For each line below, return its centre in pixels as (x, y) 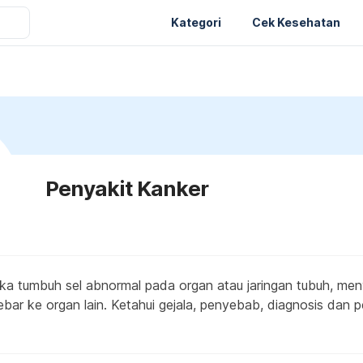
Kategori (196, 22)
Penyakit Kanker (127, 188)
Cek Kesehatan (296, 22)
